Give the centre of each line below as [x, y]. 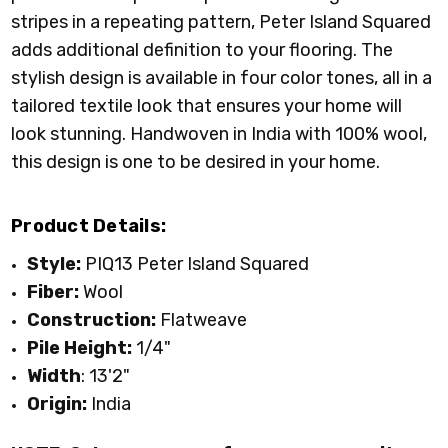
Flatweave [202, 320]
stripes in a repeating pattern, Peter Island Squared [221, 21]
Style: [56, 264]
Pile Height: [80, 348]
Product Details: [89, 226]
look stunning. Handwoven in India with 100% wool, [219, 133]
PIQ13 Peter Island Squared [199, 264]
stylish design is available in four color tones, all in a [222, 77]
